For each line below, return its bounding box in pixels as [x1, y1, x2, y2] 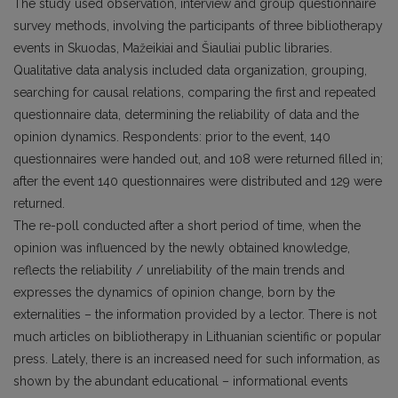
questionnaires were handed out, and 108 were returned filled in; [13, 152, 383, 166]
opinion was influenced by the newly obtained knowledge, [13, 241, 350, 255]
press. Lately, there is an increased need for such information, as [13, 352, 380, 366]
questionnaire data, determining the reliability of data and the [13, 107, 359, 122]
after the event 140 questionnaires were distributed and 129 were [13, 174, 382, 188]
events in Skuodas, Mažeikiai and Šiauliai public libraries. [13, 41, 332, 55]
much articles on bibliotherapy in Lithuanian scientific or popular [13, 330, 381, 344]
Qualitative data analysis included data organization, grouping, [13, 63, 367, 77]
